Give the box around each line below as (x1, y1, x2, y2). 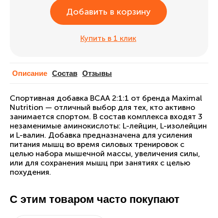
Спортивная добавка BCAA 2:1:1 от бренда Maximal (10, 93, 202, 103)
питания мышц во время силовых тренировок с (10, 140, 184, 149)
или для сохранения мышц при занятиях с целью (10, 158, 190, 167)
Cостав (52, 69, 77, 77)
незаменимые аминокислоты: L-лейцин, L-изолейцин (10, 121, 207, 130)
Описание (12, 69, 47, 77)
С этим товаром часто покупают (10, 193, 180, 205)
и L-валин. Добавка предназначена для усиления (10, 130, 192, 140)
